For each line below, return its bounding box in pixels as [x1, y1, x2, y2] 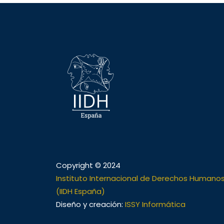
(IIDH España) [56, 186, 105, 196]
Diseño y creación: [56, 199, 125, 209]
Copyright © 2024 [56, 160, 120, 170]
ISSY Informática [125, 199, 185, 209]
